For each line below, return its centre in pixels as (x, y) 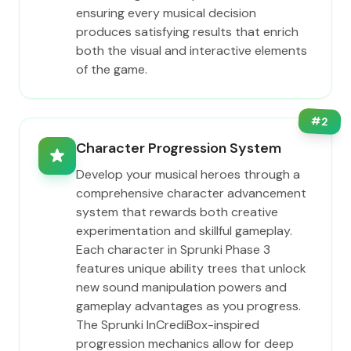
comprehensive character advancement (191, 193)
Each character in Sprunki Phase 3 (173, 250)
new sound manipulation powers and (181, 287)
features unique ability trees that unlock (191, 268)
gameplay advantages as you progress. (188, 306)
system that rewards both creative (177, 212)
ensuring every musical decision (166, 13)
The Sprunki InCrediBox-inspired (168, 325)
